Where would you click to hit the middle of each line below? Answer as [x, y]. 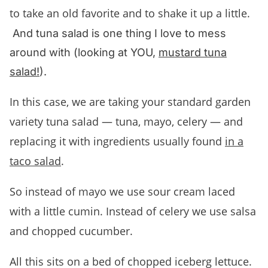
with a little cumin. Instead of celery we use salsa [133, 211]
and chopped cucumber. [71, 231]
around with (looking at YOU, [84, 52]
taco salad [35, 161]
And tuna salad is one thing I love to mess [119, 33]
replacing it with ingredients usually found [117, 141]
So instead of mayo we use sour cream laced [122, 191]
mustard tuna [193, 52]
